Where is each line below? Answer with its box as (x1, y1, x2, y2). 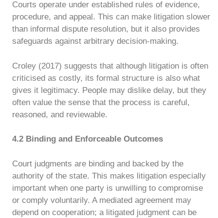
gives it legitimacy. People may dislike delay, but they (12, 85, 206, 95)
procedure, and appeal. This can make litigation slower (12, 12, 210, 21)
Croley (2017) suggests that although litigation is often (12, 61, 208, 71)
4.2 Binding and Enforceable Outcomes (12, 134, 163, 144)
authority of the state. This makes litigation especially (12, 171, 206, 181)
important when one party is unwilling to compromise (12, 183, 203, 193)
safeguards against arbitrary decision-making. (12, 36, 179, 46)
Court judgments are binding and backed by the (12, 159, 183, 168)
